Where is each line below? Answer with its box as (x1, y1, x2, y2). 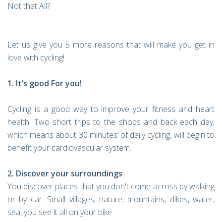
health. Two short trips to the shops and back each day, (7, 116, 215, 127)
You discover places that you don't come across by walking (7, 181, 215, 192)
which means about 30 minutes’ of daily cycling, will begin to (7, 129, 215, 140)
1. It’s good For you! (7, 78, 82, 89)
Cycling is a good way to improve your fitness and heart (7, 104, 215, 114)
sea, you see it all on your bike (7, 207, 112, 218)
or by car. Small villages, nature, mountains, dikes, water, (7, 194, 215, 205)
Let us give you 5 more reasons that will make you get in (7, 39, 215, 50)
